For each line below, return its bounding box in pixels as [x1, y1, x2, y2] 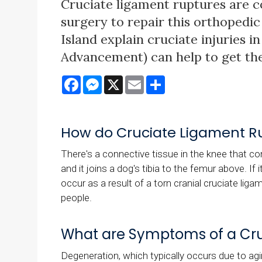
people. [61, 192, 92, 204]
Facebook [81, 74, 124, 87]
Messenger [102, 74, 151, 87]
